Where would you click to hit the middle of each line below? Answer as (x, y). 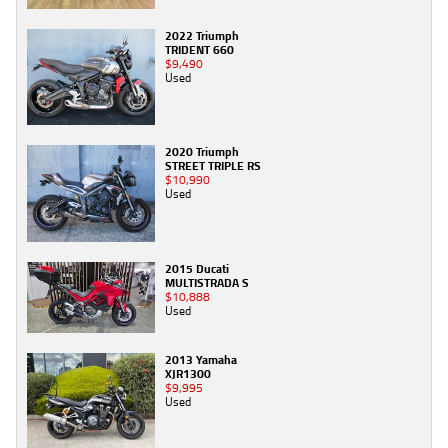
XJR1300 (188, 374)
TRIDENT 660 (199, 50)
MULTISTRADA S (207, 282)
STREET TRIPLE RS (213, 166)
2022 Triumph (202, 36)
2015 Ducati (197, 268)
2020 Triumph (202, 152)
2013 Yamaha (201, 360)
